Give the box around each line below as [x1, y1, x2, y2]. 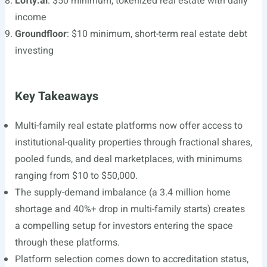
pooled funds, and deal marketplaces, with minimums [14, 152, 242, 166]
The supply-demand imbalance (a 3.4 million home [14, 185, 231, 200]
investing [14, 44, 54, 58]
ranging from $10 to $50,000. [14, 169, 138, 183]
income [14, 10, 46, 24]
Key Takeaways [14, 88, 98, 105]
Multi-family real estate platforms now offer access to [14, 119, 243, 133]
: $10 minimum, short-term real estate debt [66, 27, 247, 41]
